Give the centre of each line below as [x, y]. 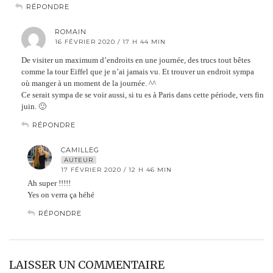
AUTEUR [79, 160]
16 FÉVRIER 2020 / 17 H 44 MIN [110, 41]
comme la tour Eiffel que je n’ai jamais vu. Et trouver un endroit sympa [138, 71]
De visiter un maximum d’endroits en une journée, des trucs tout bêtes [136, 60]
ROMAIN [71, 31]
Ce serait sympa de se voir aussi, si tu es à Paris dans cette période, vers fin [143, 94]
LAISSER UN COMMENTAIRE [87, 264]
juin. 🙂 [34, 106]
